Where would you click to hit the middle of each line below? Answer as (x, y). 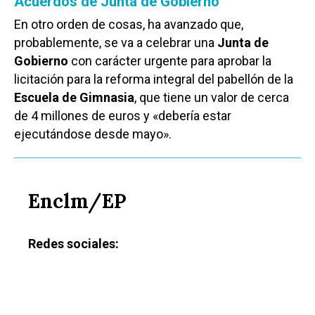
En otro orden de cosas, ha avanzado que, (129, 25)
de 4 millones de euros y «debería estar (123, 116)
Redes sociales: (73, 244)
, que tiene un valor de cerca (212, 98)
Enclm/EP (77, 201)
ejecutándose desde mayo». (93, 134)
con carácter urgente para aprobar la (170, 61)
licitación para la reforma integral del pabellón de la (154, 79)
